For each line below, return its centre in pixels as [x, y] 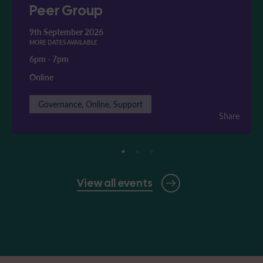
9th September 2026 [66, 32]
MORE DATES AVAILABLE [63, 43]
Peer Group [66, 11]
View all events [115, 183]
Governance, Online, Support [90, 104]
